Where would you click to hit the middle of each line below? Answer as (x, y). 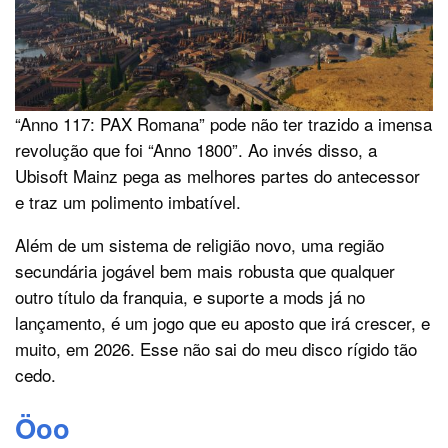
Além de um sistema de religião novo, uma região (199, 244)
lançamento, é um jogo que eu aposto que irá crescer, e (222, 322)
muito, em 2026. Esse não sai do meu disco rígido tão (216, 348)
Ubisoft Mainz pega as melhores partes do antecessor (217, 175)
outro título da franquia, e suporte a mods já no (190, 296)
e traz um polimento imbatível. (128, 201)
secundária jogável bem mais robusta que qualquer (205, 270)
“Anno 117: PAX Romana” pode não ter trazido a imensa (223, 123)
